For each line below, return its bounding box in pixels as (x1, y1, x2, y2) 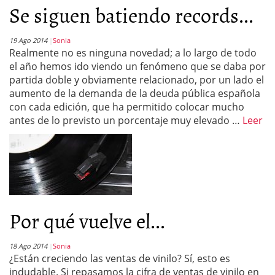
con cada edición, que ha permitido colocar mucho (9, 100, 244, 114)
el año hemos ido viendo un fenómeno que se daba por (9, 60, 266, 73)
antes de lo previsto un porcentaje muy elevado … (9, 114, 242, 127)
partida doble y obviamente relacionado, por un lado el (9, 73, 264, 87)
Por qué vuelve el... (9, 204, 165, 236)
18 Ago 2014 (9, 241, 47, 250)
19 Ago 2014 (9, 36, 47, 45)
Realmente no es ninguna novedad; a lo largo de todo (9, 46, 257, 60)
